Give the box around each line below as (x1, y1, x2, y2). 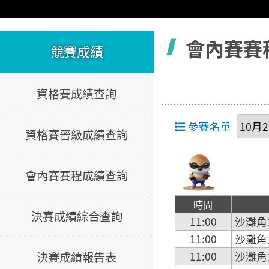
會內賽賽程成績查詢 (25, 167, 128, 184)
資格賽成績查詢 (37, 85, 117, 103)
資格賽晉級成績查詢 (25, 126, 128, 144)
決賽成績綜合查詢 (31, 208, 122, 225)
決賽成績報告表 (37, 249, 117, 266)
